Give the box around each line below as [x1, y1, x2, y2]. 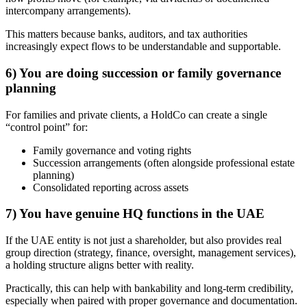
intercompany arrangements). [5, 5, 131, 17]
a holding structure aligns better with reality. [5, 259, 194, 271]
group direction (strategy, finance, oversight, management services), [5, 247, 296, 258]
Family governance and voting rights [33, 144, 191, 156]
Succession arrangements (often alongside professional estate [33, 156, 295, 169]
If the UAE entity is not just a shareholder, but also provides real [5, 234, 282, 246]
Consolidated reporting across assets [33, 181, 188, 193]
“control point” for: [5, 121, 88, 133]
